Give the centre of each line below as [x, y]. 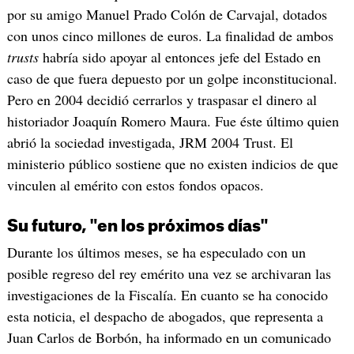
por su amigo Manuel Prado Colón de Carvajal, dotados [167, 14]
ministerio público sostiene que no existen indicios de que [172, 163]
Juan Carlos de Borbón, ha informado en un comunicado [169, 338]
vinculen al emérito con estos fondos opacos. [135, 185]
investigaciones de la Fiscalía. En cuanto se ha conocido [167, 295]
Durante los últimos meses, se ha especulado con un [156, 252]
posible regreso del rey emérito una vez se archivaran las [169, 274]
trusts [23, 56]
